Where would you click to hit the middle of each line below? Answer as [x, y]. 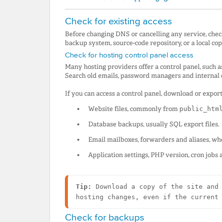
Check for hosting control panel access [129, 55]
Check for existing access [118, 21]
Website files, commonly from [134, 109]
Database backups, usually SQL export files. [154, 124]
